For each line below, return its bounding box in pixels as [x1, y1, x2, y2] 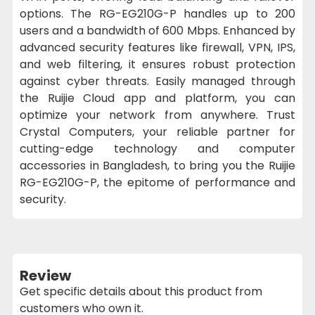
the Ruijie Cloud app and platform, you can [20, 89, 295, 106]
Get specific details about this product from [20, 283, 262, 300]
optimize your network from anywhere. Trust [20, 106, 295, 123]
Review [20, 265, 71, 285]
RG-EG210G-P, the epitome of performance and [20, 174, 295, 191]
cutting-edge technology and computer [20, 140, 295, 157]
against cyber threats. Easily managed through [20, 72, 295, 89]
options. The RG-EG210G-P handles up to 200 [20, 5, 295, 22]
